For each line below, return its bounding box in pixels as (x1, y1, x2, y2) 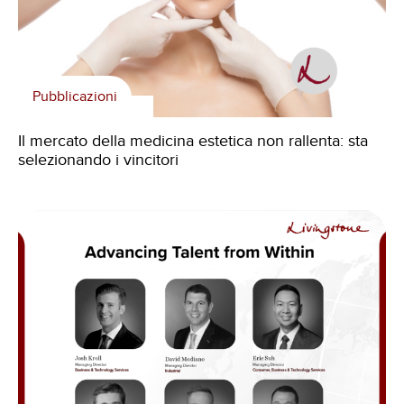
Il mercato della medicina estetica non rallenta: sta (18, 130, 368, 151)
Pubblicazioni (32, 87, 117, 106)
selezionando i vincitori (18, 149, 179, 170)
